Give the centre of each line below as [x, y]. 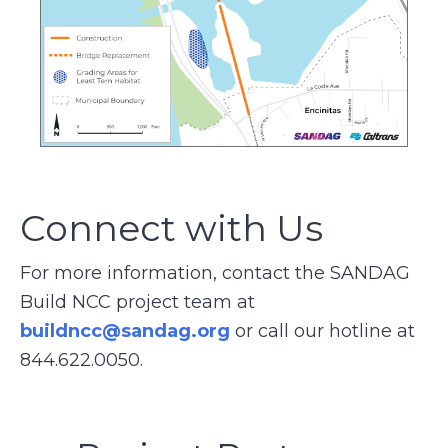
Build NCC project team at [137, 302]
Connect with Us [171, 228]
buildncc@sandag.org [125, 331]
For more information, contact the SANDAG [215, 273]
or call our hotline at [322, 331]
